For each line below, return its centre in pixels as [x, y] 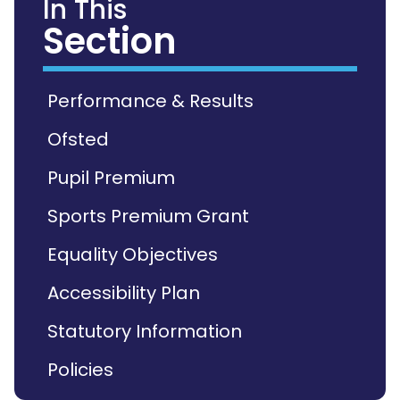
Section [110, 41]
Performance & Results [150, 101]
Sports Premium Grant [148, 216]
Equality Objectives [133, 254]
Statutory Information [145, 331]
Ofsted [78, 139]
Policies [80, 370]
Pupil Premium [111, 178]
